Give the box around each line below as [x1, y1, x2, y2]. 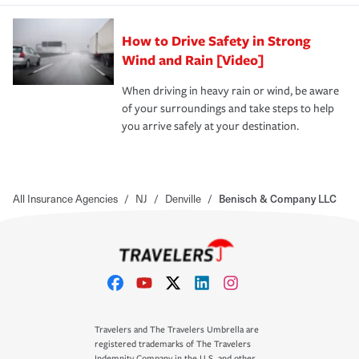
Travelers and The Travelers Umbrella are [95, 325, 259, 335]
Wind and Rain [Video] [122, 50, 264, 69]
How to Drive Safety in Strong [122, 30, 311, 50]
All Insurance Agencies [13, 190, 118, 206]
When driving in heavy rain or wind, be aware [122, 83, 339, 98]
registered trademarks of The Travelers [95, 339, 251, 349]
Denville [165, 190, 201, 206]
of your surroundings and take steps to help [122, 101, 334, 115]
